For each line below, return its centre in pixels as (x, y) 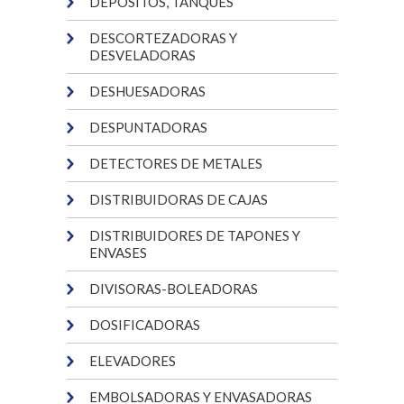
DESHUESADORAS (147, 91)
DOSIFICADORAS (145, 325)
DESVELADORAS (142, 55)
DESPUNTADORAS (148, 127)
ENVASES (118, 252)
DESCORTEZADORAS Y (163, 38)
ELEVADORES (133, 361)
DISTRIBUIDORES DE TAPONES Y (195, 235)
